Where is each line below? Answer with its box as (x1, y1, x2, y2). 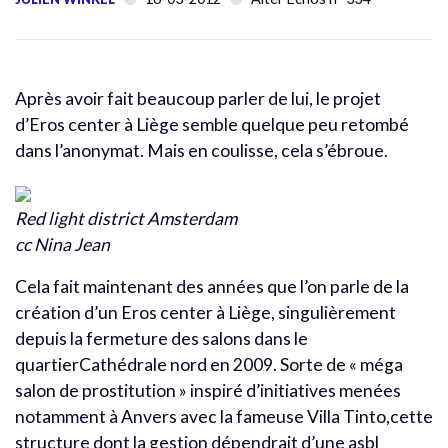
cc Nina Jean (15, 233, 110, 255)
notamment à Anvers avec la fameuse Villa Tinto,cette (15, 405, 433, 427)
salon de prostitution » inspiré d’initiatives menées (15, 379, 401, 401)
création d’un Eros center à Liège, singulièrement (15, 301, 396, 323)
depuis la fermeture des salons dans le (15, 327, 308, 349)
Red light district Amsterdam (15, 207, 237, 229)
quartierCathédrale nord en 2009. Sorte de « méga (15, 353, 403, 375)
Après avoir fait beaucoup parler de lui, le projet (15, 87, 381, 109)
